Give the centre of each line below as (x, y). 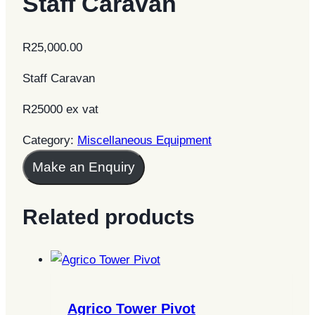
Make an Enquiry (84, 167)
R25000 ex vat (60, 109)
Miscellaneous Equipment (144, 140)
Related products (109, 217)
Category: (50, 140)
